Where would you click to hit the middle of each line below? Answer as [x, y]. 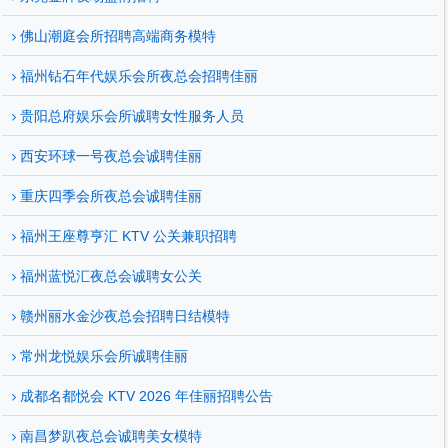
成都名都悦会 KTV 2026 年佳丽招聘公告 [144, 396]
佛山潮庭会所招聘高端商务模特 [116, 36]
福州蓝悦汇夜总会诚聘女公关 [109, 276]
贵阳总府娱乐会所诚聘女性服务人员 [130, 116]
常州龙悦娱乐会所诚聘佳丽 [102, 356]
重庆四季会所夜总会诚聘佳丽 [109, 196]
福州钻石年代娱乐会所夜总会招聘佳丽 [137, 76]
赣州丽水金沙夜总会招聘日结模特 [123, 316]
